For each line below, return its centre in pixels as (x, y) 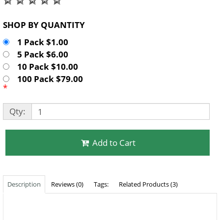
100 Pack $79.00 (52, 79)
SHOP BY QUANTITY (63, 25)
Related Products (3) (148, 184)
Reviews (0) (67, 184)
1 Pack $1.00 (45, 42)
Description (24, 184)
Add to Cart (114, 143)
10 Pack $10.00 (50, 67)
